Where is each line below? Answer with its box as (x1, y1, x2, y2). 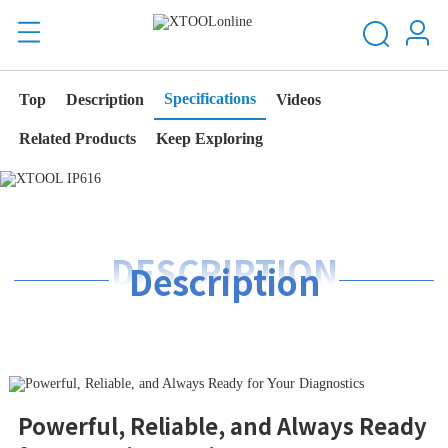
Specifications (163, 89, 256, 107)
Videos (275, 90, 321, 108)
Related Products (18, 130, 136, 148)
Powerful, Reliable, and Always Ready (17, 409, 427, 442)
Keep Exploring (155, 130, 263, 148)
